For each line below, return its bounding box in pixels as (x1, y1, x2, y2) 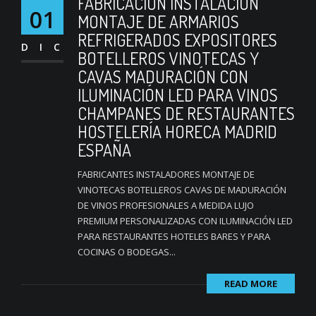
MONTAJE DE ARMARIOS (78, 11, 239, 33)
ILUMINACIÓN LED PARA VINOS (78, 84, 278, 107)
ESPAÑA (78, 139, 131, 162)
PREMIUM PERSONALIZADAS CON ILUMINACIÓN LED (78, 214, 293, 228)
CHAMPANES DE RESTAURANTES (78, 102, 295, 125)
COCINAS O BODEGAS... (78, 245, 176, 259)
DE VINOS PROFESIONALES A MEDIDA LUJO (78, 199, 254, 212)
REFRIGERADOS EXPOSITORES (78, 29, 277, 51)
